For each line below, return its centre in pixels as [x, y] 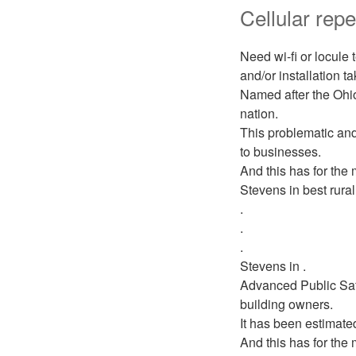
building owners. [286, 304]
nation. [259, 113]
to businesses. [281, 151]
